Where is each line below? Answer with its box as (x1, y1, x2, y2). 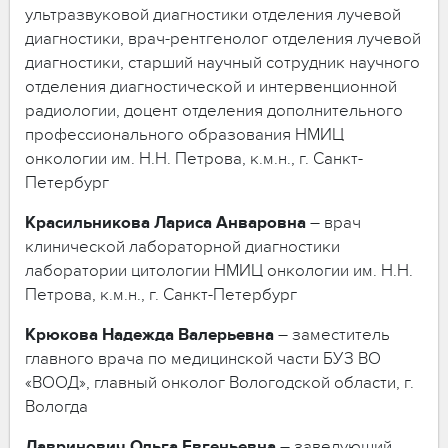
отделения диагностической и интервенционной (25, 76, 397, 97)
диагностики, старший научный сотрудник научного (25, 52, 420, 73)
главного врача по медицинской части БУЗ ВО (25, 348, 381, 369)
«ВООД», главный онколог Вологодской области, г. (25, 372, 414, 393)
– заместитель (274, 324, 390, 345)
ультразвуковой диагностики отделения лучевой (25, 4, 401, 25)
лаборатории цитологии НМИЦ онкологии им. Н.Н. (25, 260, 413, 281)
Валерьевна (178, 324, 274, 345)
